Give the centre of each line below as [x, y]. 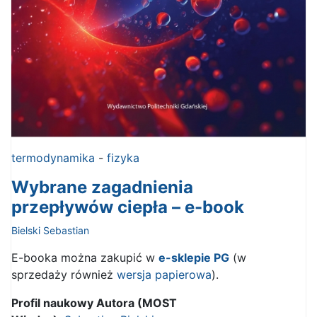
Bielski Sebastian [50, 231]
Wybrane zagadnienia [102, 188]
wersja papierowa [164, 275]
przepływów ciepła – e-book [128, 207]
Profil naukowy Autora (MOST [94, 303]
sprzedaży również [64, 275]
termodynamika [53, 158]
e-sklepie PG [194, 258]
